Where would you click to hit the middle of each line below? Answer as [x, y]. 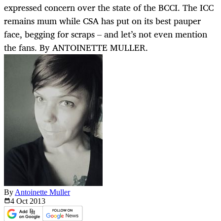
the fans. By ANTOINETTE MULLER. [76, 48]
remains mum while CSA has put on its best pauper [102, 21]
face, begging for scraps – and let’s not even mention [106, 34]
